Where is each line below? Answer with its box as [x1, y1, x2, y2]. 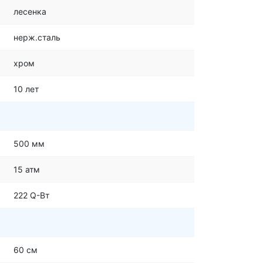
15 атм [14, 164, 40, 174]
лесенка [14, 6, 46, 16]
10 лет [14, 84, 39, 94]
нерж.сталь [14, 32, 60, 42]
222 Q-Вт [14, 190, 49, 200]
